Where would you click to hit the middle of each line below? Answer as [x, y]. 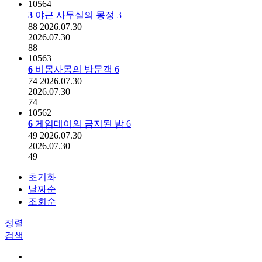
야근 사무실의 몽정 [76, 15]
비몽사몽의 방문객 [75, 69]
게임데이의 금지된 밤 [81, 123]
